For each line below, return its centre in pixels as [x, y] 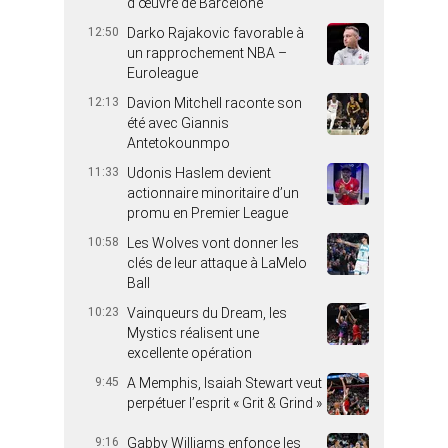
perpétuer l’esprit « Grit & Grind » [224, 403]
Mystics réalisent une [193, 333]
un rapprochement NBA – [207, 53]
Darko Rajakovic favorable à [215, 33]
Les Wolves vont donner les [213, 243]
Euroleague [162, 73]
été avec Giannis [178, 123]
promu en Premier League [207, 213]
